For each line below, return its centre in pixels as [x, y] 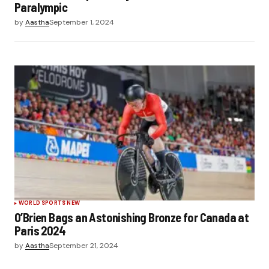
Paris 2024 [40, 230]
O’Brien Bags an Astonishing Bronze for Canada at [132, 217]
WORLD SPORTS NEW [49, 203]
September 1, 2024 [82, 22]
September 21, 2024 [84, 245]
